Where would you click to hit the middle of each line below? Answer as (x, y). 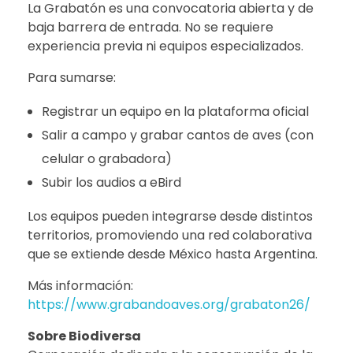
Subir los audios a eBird (111, 183)
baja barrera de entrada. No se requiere (150, 28)
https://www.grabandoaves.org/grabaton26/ (169, 305)
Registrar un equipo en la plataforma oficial (175, 112)
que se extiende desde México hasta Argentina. (173, 255)
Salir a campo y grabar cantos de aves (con (177, 136)
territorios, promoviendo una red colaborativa (170, 236)
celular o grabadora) (106, 159)
